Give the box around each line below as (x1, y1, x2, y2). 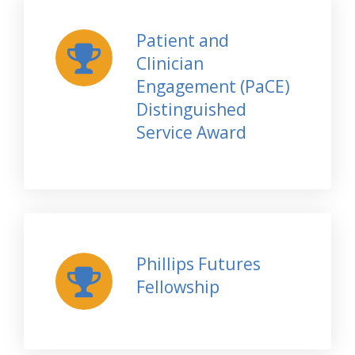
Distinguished (136, 97, 246, 120)
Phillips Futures (136, 252, 261, 275)
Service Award (136, 120, 246, 143)
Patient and (136, 29, 229, 52)
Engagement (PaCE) (136, 74, 290, 97)
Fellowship (136, 275, 219, 298)
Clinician (136, 52, 204, 74)
